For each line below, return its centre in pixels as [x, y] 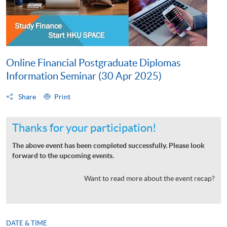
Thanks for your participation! [84, 127]
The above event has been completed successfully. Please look [108, 145]
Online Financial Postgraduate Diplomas [93, 63]
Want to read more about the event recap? [149, 178]
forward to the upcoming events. [63, 155]
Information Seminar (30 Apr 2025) [84, 76]
